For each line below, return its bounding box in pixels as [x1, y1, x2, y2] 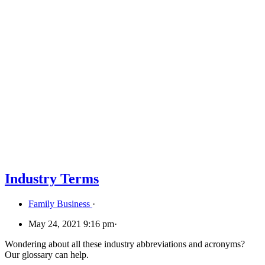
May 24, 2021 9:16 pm [28, 218, 114, 229]
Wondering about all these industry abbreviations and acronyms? [5, 238, 247, 249]
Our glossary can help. [5, 249, 89, 260]
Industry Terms [5, 170, 99, 186]
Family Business [28, 198, 92, 209]
